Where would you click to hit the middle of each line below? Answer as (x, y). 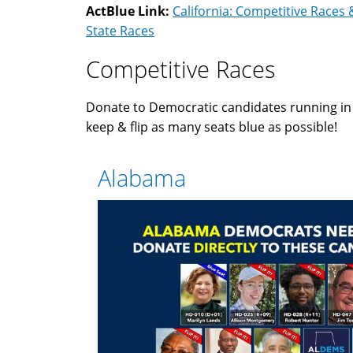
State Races (120, 30)
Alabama (142, 177)
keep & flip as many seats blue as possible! (212, 126)
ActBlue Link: (129, 11)
